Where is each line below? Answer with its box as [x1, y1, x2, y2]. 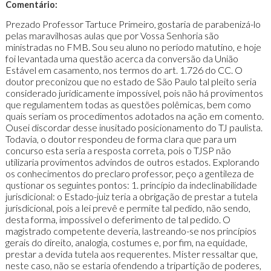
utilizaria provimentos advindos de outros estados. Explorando [5, 156, 260, 168]
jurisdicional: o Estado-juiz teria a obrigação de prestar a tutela [5, 191, 258, 203]
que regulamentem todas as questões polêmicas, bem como [5, 99, 251, 111]
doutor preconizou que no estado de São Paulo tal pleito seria [5, 76, 256, 88]
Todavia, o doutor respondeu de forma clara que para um [5, 133, 237, 145]
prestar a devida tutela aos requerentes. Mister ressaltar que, [5, 248, 258, 260]
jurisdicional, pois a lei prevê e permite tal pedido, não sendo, [5, 202, 250, 214]
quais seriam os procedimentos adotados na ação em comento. [5, 110, 264, 122]
